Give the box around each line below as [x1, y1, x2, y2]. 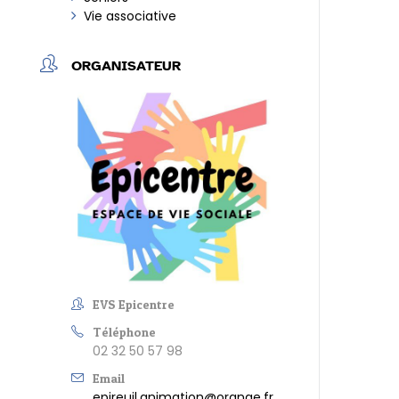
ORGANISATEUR [71, 56, 182, 75]
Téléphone [93, 324, 157, 340]
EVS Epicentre [93, 297, 175, 313]
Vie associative [84, 6, 177, 25]
